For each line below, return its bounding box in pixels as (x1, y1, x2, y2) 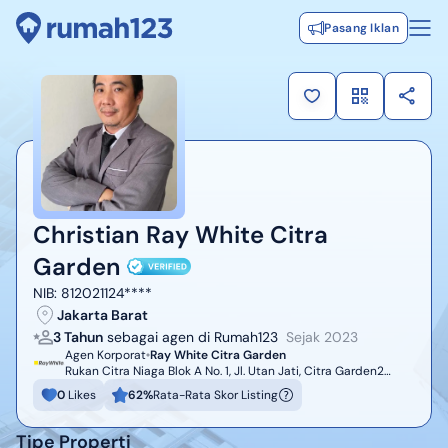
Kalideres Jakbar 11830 (65, 379, 191, 396)
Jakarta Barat (57, 306, 148, 325)
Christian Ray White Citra (33, 219, 328, 251)
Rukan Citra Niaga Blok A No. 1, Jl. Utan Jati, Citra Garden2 (65, 363, 384, 380)
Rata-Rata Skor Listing (153, 387, 278, 404)
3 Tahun (53, 328, 103, 347)
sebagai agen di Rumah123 (107, 328, 278, 347)
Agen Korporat (65, 347, 146, 364)
